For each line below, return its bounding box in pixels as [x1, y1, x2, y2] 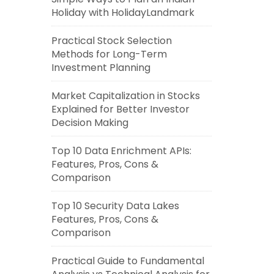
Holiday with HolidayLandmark [51, 6, 194, 20]
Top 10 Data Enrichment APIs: [51, 144, 191, 158]
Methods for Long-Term [51, 47, 167, 61]
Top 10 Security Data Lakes [51, 199, 179, 213]
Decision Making [51, 116, 128, 130]
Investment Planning [51, 61, 150, 75]
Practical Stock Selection [51, 34, 172, 48]
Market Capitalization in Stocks [51, 89, 200, 103]
